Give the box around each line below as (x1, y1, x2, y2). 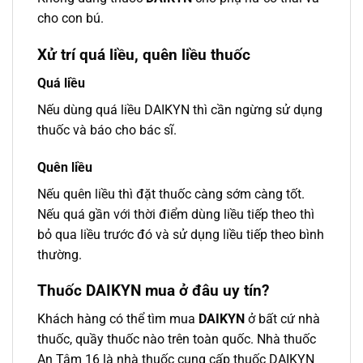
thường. (37, 246, 82, 263)
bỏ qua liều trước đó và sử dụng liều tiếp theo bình (37, 226, 324, 242)
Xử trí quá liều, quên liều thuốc (37, 45, 250, 65)
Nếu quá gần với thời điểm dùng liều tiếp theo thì (37, 206, 314, 222)
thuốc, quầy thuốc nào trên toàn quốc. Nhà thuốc (37, 331, 316, 347)
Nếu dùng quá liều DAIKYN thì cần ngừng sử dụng (37, 101, 322, 117)
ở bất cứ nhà (245, 310, 320, 327)
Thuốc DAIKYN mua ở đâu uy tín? (37, 281, 269, 301)
